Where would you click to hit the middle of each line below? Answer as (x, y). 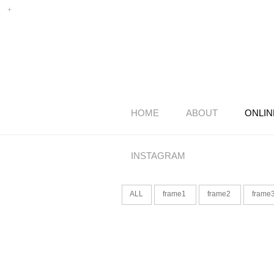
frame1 (176, 194)
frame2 (220, 194)
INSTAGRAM (158, 156)
